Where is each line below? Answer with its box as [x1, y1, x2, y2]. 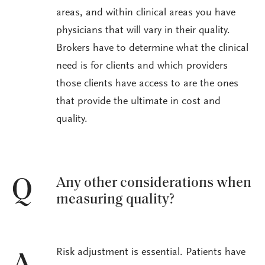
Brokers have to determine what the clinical [56, 43, 248, 54]
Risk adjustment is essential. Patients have [56, 247, 245, 258]
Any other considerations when [56, 176, 251, 190]
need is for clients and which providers [56, 61, 228, 72]
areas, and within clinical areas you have [56, 8, 235, 19]
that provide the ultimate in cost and [56, 96, 221, 108]
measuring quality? [56, 192, 174, 207]
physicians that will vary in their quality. [56, 25, 230, 37]
